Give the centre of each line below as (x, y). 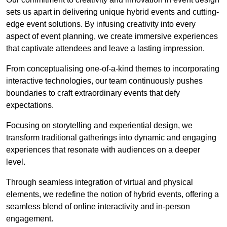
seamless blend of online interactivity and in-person (98, 206)
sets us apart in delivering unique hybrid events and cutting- (112, 12)
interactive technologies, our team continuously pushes (104, 81)
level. (16, 162)
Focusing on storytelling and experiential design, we (99, 125)
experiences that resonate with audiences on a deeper (103, 149)
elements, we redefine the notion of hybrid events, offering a (112, 194)
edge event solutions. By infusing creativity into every (101, 24)
